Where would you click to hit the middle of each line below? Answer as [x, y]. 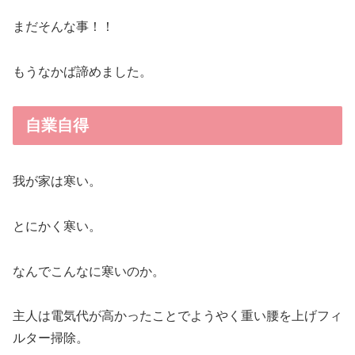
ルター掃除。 [51, 338]
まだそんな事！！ [63, 27]
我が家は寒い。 [57, 181]
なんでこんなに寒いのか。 [89, 271]
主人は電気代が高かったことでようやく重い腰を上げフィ [177, 316]
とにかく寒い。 [57, 226]
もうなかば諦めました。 [82, 71]
